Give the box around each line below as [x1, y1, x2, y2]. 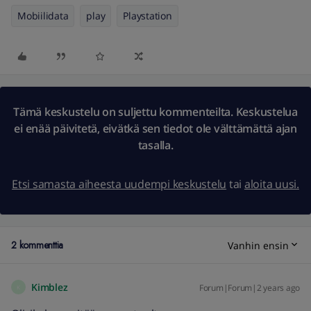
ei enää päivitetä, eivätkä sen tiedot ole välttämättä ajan [14, 121, 297, 136]
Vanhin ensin [228, 238, 289, 252]
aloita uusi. [244, 176, 299, 192]
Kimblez [31, 280, 68, 294]
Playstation [123, 9, 172, 22]
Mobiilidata [17, 9, 69, 22]
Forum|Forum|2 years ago [199, 282, 300, 294]
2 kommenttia [11, 238, 63, 252]
